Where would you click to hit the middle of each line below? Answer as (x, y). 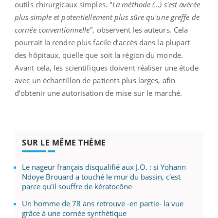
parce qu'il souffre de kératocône (77, 187)
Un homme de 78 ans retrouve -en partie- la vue (103, 204)
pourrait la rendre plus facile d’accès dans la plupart (102, 43)
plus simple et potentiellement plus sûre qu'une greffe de (107, 17)
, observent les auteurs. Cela (140, 30)
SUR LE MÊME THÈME (64, 143)
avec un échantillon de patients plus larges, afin (95, 81)
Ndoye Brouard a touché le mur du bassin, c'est (101, 177)
